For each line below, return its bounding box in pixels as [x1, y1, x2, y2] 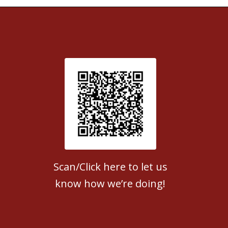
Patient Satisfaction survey [79, 100, 142, 107]
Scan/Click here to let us [53, 160, 167, 174]
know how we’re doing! [55, 177, 166, 190]
